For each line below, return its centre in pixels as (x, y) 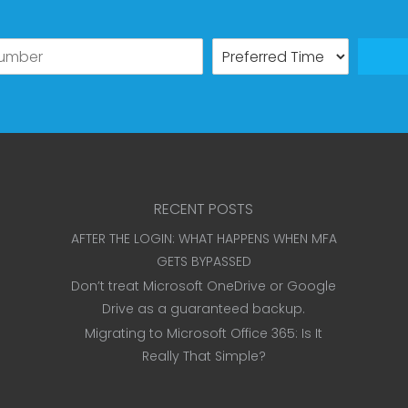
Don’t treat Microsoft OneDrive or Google (204, 286)
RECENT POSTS (204, 209)
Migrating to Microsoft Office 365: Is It (204, 333)
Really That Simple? (204, 356)
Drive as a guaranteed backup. (204, 309)
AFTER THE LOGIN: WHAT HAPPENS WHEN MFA (204, 239)
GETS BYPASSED (204, 261)
